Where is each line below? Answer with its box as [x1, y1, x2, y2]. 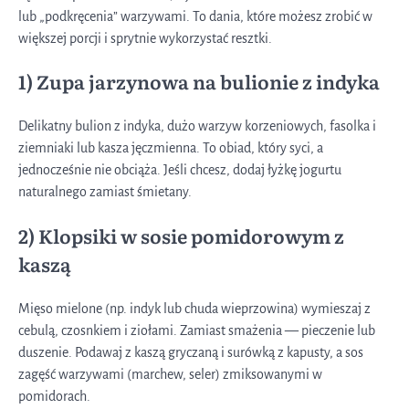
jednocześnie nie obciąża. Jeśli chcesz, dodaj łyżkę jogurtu [18, 163, 341, 178]
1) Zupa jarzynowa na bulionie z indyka [18, 68, 380, 96]
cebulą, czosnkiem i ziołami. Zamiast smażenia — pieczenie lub [18, 322, 375, 338]
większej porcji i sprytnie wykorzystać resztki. [18, 30, 272, 46]
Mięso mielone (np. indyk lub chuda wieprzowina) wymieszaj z [18, 300, 371, 316]
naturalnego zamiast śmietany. [18, 184, 192, 200]
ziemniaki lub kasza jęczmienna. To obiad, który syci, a [18, 141, 323, 156]
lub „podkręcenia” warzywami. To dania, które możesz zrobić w [18, 8, 372, 24]
